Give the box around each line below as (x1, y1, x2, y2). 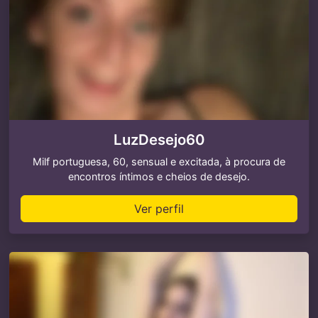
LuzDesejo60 (113, 131, 205, 148)
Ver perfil (134, 202, 184, 216)
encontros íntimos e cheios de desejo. (68, 170, 250, 182)
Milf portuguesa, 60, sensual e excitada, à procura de (33, 155, 285, 168)
